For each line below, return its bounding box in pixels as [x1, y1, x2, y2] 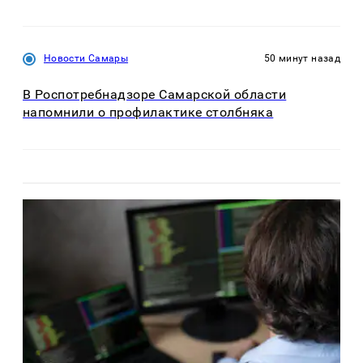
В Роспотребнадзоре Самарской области [23, 87, 287, 103]
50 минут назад [263, 53, 340, 65]
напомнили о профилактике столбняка [23, 105, 274, 121]
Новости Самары [44, 53, 129, 65]
